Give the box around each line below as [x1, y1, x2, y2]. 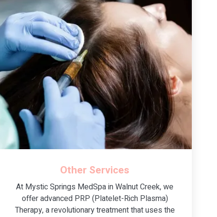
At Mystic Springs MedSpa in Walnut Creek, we [16, 181, 174, 193]
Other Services [60, 162, 130, 178]
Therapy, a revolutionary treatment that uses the [15, 204, 175, 216]
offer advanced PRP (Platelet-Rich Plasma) [21, 192, 168, 204]
